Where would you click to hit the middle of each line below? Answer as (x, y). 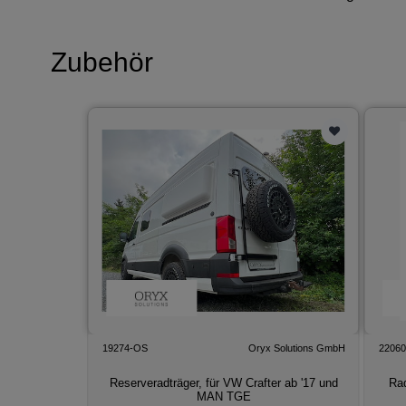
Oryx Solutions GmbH (296, 348)
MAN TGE (223, 397)
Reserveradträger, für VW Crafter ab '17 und (223, 383)
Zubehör (102, 63)
